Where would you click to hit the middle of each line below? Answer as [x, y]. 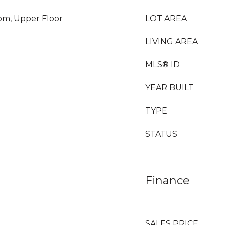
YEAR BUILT [170, 88]
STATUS [161, 134]
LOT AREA [166, 18]
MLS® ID [162, 65]
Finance [167, 181]
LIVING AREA [172, 41]
